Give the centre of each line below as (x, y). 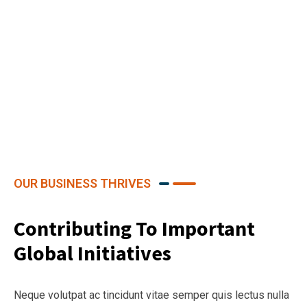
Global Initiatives (93, 253)
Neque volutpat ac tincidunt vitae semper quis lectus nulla (151, 295)
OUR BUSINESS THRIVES (82, 183)
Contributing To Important (134, 228)
